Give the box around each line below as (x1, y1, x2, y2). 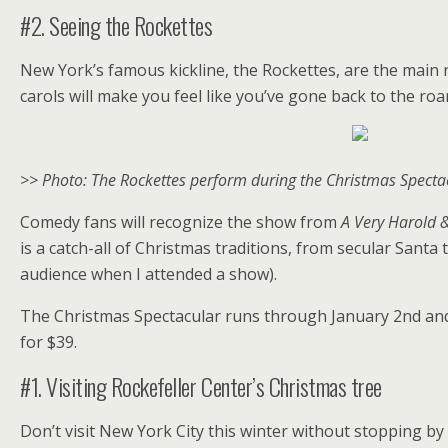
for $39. (20, 331, 77, 353)
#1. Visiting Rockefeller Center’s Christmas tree (20, 368, 382, 404)
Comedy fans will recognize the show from (20, 211, 341, 233)
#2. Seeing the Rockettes (20, 7, 213, 43)
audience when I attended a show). (20, 263, 277, 285)
